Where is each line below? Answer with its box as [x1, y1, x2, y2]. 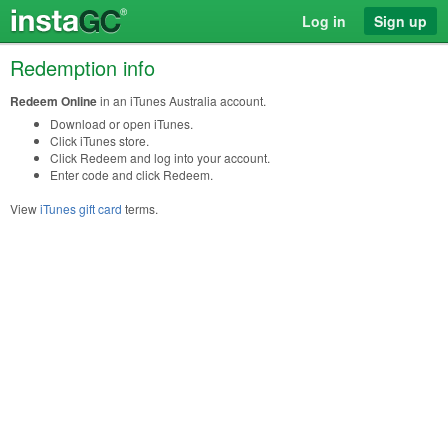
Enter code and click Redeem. [50, 166, 213, 183]
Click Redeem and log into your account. [50, 149, 270, 166]
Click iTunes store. [50, 132, 149, 149]
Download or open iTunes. [50, 115, 193, 132]
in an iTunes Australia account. [97, 92, 266, 109]
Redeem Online [10, 92, 97, 110]
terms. [122, 200, 158, 217]
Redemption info [10, 53, 155, 82]
